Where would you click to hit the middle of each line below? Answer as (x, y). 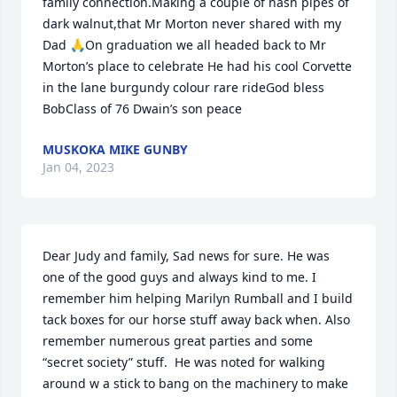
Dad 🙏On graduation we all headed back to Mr (184, 45)
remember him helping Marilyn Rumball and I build (198, 298)
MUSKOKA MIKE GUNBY (115, 149)
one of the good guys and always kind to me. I (179, 277)
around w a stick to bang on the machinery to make (195, 383)
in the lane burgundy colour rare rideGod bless (183, 87)
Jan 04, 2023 (78, 167)
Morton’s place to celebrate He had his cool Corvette (197, 66)
